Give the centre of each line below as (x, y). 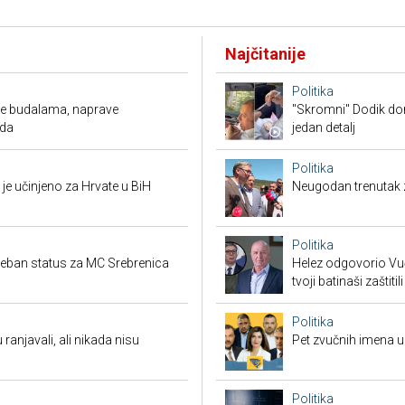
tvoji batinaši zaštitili (348, 282)
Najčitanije (265, 54)
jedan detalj (324, 128)
